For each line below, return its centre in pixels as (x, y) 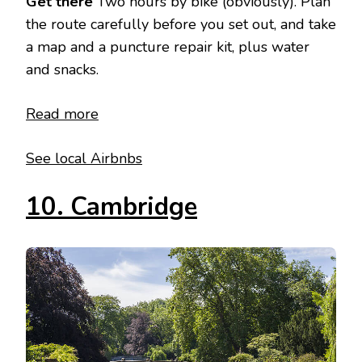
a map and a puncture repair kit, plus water (168, 47)
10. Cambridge (112, 207)
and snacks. (62, 70)
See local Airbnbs (84, 159)
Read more (62, 114)
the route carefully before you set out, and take (181, 25)
